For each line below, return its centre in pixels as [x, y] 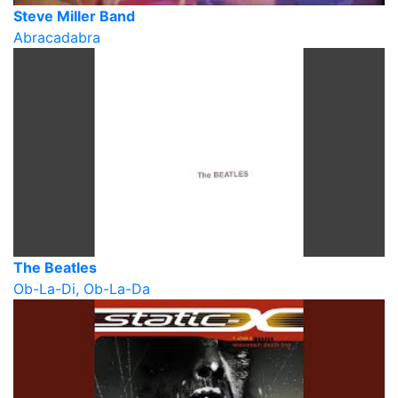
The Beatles [55, 267]
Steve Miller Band [74, 16]
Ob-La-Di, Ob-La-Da [82, 288]
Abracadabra [57, 37]
